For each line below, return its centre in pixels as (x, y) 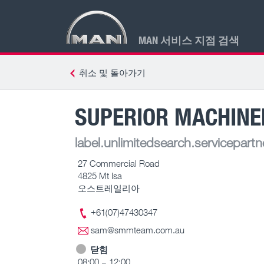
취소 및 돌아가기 (112, 72)
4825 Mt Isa (100, 175)
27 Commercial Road (119, 163)
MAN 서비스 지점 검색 (189, 40)
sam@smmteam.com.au (138, 230)
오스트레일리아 (109, 188)
